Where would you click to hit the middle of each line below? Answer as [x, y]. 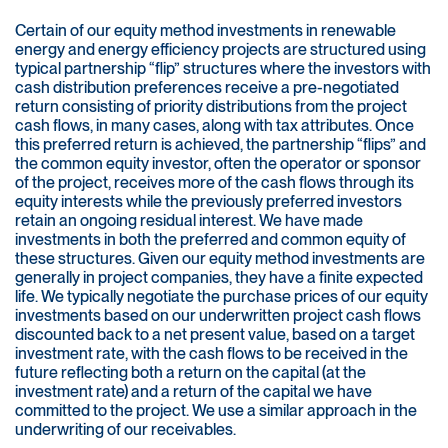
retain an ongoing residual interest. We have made [189, 221]
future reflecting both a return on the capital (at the [190, 373]
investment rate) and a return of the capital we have [193, 392]
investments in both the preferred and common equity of [210, 240]
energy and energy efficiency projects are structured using [220, 50]
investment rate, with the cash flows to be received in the [211, 354]
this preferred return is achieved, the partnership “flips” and [220, 145]
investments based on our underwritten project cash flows [218, 316]
